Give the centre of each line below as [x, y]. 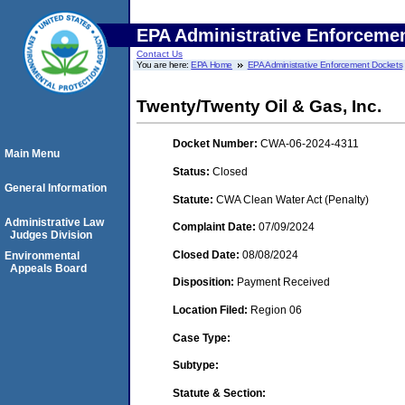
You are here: [164, 65]
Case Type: [202, 338]
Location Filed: [212, 310]
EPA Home [212, 65]
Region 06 [276, 310]
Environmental [42, 256]
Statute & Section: [219, 393]
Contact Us [160, 54]
